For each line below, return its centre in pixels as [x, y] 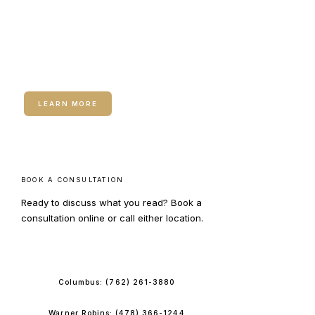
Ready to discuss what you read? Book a [111, 202]
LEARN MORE [68, 104]
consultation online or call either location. [112, 218]
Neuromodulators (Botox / [112, 55]
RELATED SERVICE [65, 33]
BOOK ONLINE [117, 251]
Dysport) [52, 72]
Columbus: [82, 282]
